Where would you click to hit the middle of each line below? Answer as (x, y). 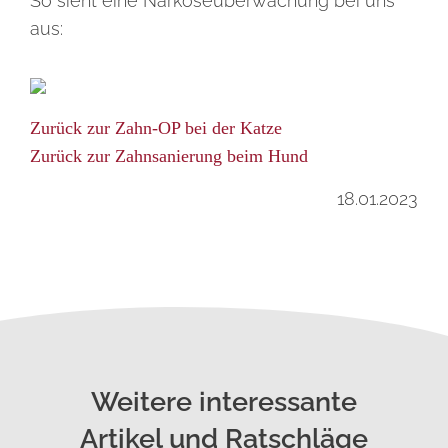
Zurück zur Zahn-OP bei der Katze (156, 128)
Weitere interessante (224, 401)
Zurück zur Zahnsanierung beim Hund (169, 156)
